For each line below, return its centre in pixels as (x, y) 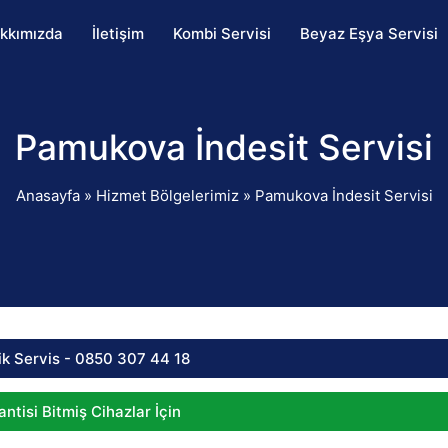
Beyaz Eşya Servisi (368, 33)
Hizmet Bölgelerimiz (167, 196)
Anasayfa (47, 196)
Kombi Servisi (221, 33)
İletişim (117, 33)
